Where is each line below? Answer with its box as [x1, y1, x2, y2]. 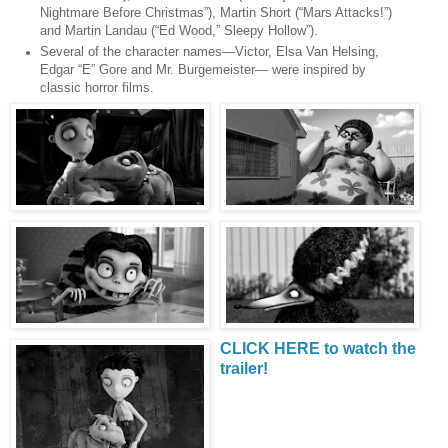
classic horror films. [40, 79, 154, 95]
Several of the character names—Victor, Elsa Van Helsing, [40, 43, 379, 59]
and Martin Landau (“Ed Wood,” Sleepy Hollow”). [40, 22, 318, 38]
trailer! [220, 359, 268, 377]
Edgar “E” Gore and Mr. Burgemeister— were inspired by [40, 61, 366, 77]
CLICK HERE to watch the [220, 339, 416, 357]
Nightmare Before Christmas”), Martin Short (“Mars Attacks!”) [40, 4, 392, 20]
